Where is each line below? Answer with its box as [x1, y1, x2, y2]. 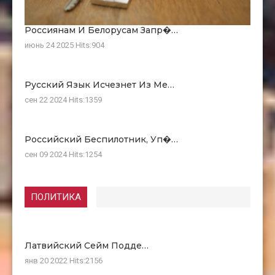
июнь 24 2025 [25, 40, 76, 50]
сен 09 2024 [25, 149, 69, 159]
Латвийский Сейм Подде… [25, 239, 149, 251]
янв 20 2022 [25, 255, 69, 265]
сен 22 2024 [25, 95, 69, 104]
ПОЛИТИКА [31, 191, 81, 203]
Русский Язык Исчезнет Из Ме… [25, 79, 174, 90]
